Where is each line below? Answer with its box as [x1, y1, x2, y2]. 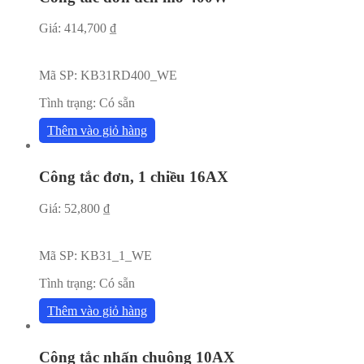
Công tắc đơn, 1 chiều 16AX [39, 168, 228, 186]
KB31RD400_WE [80, 68, 177, 83]
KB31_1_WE [80, 248, 152, 262]
